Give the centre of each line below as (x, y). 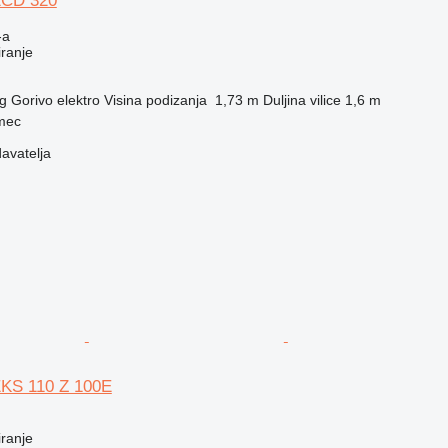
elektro (78, 99)
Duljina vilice (301, 99)
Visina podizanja (155, 99)
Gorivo (31, 99)
